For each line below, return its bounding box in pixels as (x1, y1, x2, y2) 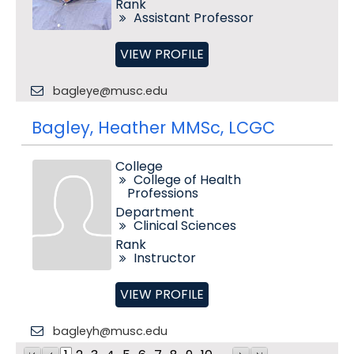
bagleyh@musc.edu (52, 323, 168, 339)
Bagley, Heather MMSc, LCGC (31, 116, 275, 139)
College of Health (133, 171, 241, 189)
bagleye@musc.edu (52, 83, 168, 99)
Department (115, 203, 194, 221)
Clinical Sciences (133, 217, 236, 235)
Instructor (133, 249, 196, 267)
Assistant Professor (133, 9, 254, 27)
